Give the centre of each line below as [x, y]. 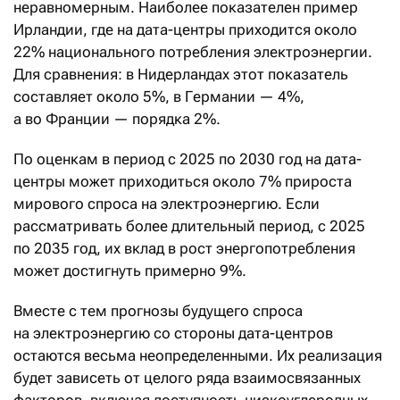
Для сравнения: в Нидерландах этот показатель [181, 74]
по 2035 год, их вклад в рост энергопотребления [184, 248]
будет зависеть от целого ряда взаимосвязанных [187, 377]
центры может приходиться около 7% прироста [183, 181]
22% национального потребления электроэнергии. [193, 51]
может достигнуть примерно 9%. [130, 270]
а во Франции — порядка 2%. [117, 118]
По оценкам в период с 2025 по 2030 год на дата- [187, 158]
